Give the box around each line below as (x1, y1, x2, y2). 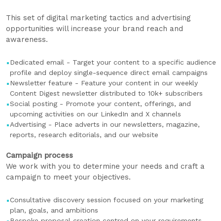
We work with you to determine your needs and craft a (6, 162, 205, 171)
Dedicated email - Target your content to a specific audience (10, 58, 216, 66)
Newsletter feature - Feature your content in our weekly (10, 79, 198, 87)
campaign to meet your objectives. (6, 173, 131, 182)
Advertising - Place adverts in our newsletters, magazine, (10, 120, 200, 128)
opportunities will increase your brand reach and (6, 24, 183, 33)
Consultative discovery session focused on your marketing (10, 196, 203, 204)
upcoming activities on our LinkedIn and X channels (10, 110, 181, 118)
